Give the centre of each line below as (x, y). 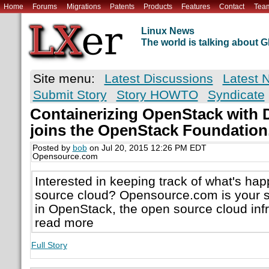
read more (64, 222)
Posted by (52, 148)
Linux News (168, 31)
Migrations (83, 6)
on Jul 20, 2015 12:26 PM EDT (147, 148)
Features (196, 6)
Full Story (49, 245)
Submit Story (70, 95)
